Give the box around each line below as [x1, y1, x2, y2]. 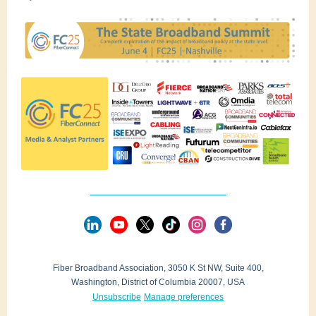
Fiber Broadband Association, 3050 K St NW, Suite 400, [52, 263, 264, 273]
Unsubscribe [92, 292, 141, 302]
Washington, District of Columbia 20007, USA [71, 277, 245, 287]
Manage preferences [144, 292, 224, 302]
